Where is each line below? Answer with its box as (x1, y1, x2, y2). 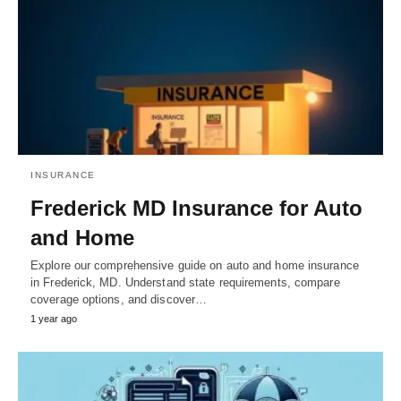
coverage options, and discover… (30, 292, 208, 306)
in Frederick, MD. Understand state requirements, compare (30, 275, 340, 289)
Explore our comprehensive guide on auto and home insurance (30, 258, 359, 272)
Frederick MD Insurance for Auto (30, 195, 363, 220)
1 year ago (30, 312, 77, 324)
